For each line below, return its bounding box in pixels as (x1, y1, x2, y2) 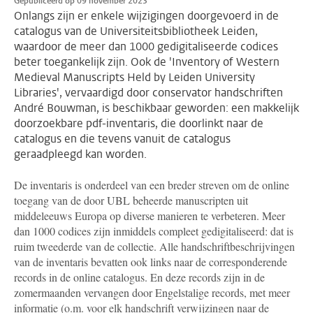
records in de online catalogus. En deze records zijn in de (14, 270, 265, 285)
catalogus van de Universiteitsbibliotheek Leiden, (14, 24, 258, 39)
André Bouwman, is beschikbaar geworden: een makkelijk (14, 101, 299, 116)
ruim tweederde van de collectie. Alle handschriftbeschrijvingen (14, 239, 295, 254)
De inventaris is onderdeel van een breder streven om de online (14, 177, 289, 193)
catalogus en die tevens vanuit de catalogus (14, 131, 231, 147)
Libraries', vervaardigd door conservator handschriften (14, 85, 283, 101)
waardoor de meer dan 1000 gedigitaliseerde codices (14, 39, 278, 54)
